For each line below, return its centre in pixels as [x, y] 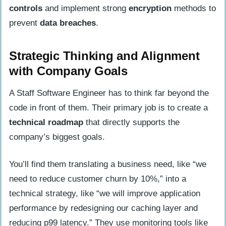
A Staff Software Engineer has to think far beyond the [109, 93]
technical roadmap [46, 122]
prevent [24, 23]
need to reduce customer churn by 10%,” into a [98, 179]
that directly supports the [131, 122]
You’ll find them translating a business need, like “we [108, 164]
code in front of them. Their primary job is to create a [108, 107]
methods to [194, 8]
